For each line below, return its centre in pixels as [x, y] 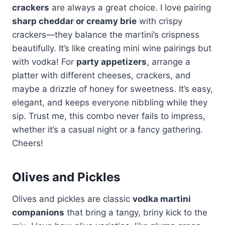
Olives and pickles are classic [72, 199]
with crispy [159, 21]
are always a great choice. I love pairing [130, 7]
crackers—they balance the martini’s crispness [106, 34]
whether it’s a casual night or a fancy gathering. [107, 129]
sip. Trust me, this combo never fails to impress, [109, 116]
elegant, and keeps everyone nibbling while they [110, 102]
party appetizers [111, 62]
